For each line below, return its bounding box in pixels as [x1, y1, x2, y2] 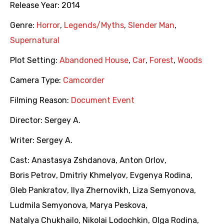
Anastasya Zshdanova [31, 155, 115, 165]
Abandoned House [59, 55, 128, 65]
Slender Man [128, 20, 174, 30]
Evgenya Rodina [130, 170, 190, 180]
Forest [149, 55, 173, 65]
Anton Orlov [119, 155, 164, 165]
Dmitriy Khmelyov [60, 170, 126, 180]
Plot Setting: [10, 55, 59, 65]
